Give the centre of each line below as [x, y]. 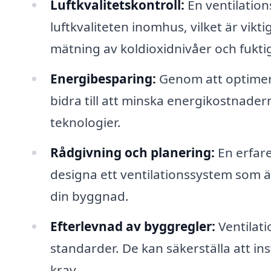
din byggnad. [89, 196]
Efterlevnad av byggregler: [132, 226]
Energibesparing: [103, 78]
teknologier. [85, 122]
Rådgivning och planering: [132, 152]
